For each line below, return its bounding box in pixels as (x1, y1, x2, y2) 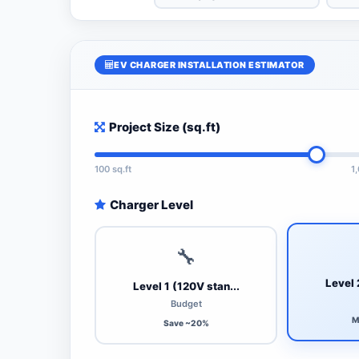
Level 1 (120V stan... (132, 280, 240, 293)
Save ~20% (163, 317, 209, 328)
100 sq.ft (95, 163, 131, 175)
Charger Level (109, 196, 193, 212)
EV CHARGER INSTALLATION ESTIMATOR (114, 58, 305, 71)
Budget (170, 297, 202, 309)
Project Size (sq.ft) (108, 119, 220, 135)
